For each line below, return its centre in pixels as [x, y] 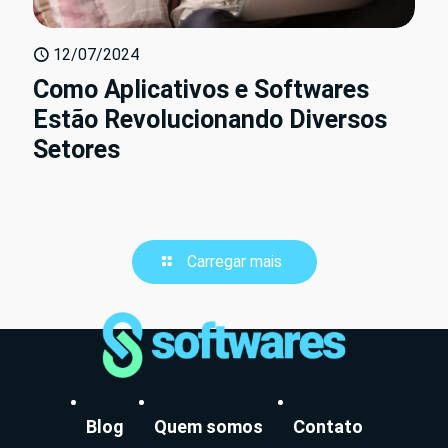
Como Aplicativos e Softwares [201, 90]
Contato [327, 426]
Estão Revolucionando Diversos [210, 120]
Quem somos [208, 426]
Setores [76, 150]
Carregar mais [234, 262]
